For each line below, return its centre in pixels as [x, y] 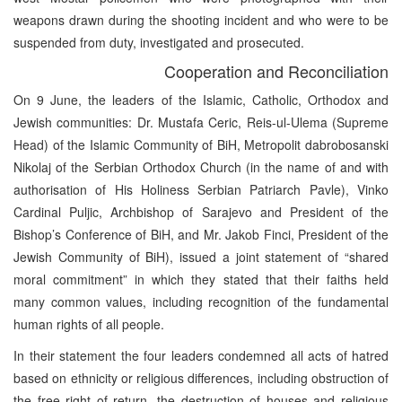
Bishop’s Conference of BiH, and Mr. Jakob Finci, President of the [201, 234]
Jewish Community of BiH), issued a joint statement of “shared [201, 256]
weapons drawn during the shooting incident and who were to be [201, 19]
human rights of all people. [89, 323]
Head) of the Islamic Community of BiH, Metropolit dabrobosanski [201, 144]
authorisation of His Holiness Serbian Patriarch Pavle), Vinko [201, 189]
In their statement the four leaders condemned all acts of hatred [201, 355]
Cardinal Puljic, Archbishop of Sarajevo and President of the [201, 211]
